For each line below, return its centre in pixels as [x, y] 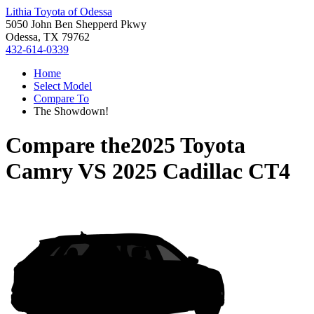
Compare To [61, 98]
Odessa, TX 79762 [48, 37]
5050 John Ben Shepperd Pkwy [76, 24]
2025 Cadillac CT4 [201, 171]
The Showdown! [71, 111]
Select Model [63, 86]
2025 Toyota [188, 145]
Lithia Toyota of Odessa [59, 12]
